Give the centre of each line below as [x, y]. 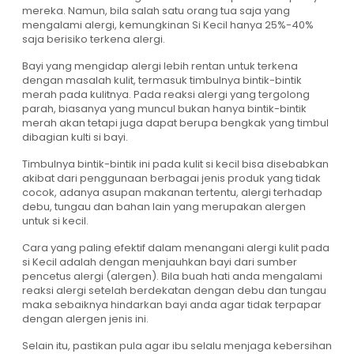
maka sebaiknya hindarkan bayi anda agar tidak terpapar [172, 305]
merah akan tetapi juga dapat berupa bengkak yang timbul [175, 123]
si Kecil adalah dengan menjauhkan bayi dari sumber [160, 262]
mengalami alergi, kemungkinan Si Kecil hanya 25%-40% [168, 25]
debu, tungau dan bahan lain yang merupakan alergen [164, 207]
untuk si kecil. [55, 221]
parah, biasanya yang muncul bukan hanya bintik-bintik [164, 109]
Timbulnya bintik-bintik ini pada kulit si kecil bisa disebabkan [175, 164]
